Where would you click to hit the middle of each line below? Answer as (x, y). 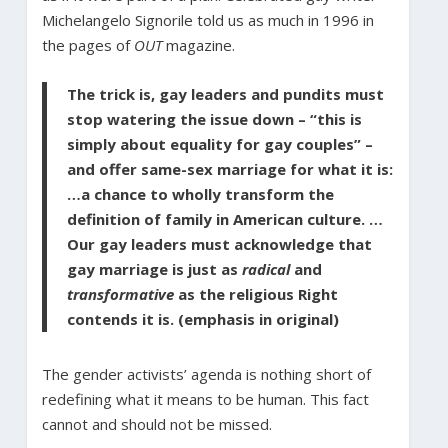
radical (265, 268)
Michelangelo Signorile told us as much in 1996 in (207, 19)
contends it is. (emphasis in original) (202, 318)
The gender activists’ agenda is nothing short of (206, 373)
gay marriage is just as (154, 268)
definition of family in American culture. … (224, 218)
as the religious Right (255, 293)
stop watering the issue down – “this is (214, 118)
